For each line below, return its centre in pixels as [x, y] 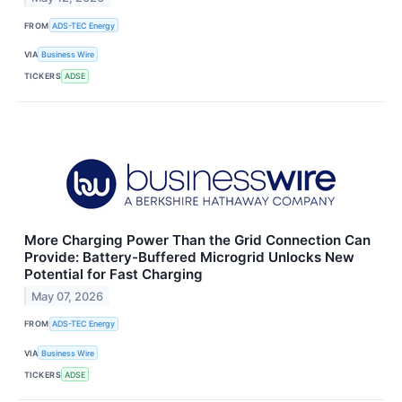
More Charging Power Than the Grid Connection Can [197, 240]
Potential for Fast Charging [114, 274]
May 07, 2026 [68, 296]
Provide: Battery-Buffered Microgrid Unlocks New [189, 257]
